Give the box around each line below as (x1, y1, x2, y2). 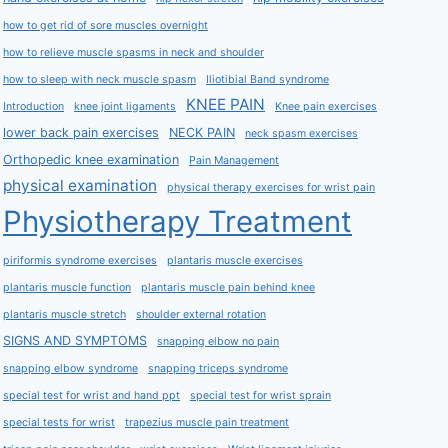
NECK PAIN (169, 125, 235, 140)
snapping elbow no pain (157, 335, 279, 348)
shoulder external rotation (136, 308, 266, 321)
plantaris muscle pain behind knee (141, 281, 315, 294)
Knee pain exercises (275, 100, 377, 113)
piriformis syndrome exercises (3, 254, 157, 267)
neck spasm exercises (245, 127, 358, 140)
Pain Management (189, 154, 279, 167)
